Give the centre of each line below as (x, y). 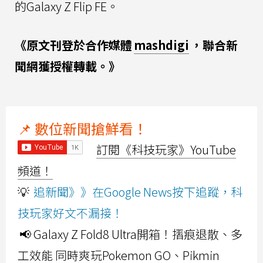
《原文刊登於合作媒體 (73, 45)
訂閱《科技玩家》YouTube (166, 149)
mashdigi (161, 45)
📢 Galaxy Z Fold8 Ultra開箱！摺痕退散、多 (131, 234)
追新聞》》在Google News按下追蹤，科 (138, 191)
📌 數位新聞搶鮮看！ (82, 128)
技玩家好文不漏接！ (70, 213)
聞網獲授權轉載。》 (68, 66)
